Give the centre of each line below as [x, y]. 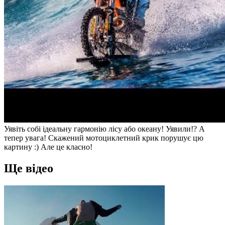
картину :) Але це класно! [48, 147]
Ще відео [29, 168]
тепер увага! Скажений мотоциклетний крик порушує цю [104, 138]
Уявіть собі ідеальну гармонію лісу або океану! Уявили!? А [104, 129]
